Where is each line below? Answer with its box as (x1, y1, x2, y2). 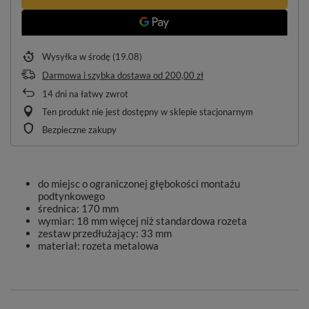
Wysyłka (42, 51, 79, 62)
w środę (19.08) (79, 51, 142, 62)
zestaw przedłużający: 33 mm (38, 227, 172, 239)
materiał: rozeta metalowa (38, 239, 159, 252)
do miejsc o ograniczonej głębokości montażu (38, 177, 240, 190)
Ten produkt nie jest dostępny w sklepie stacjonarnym (42, 106, 253, 117)
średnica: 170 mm (38, 202, 119, 215)
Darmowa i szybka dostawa (42, 70, 151, 81)
